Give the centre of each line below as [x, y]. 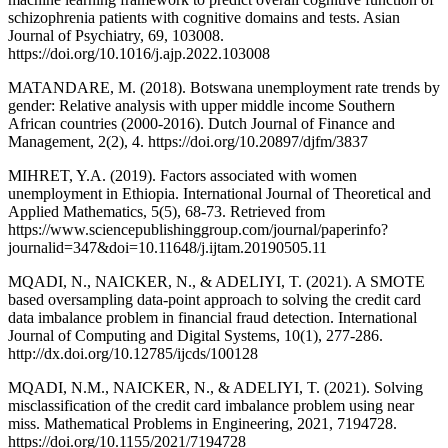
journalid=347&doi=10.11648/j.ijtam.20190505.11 [167, 248]
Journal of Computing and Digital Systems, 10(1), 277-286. [195, 336]
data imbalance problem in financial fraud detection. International [212, 318]
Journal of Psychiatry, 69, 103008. [116, 36]
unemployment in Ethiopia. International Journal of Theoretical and [219, 194]
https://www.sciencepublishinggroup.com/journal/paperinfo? [198, 230]
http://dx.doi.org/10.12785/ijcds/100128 [133, 354]
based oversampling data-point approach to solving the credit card [214, 300]
